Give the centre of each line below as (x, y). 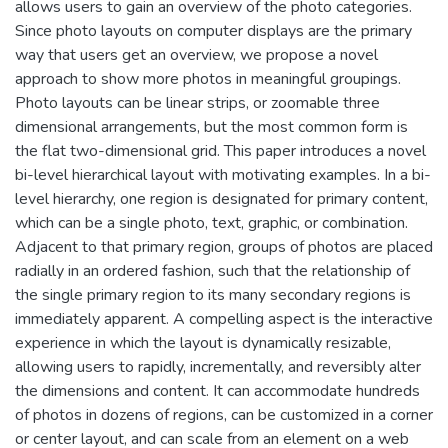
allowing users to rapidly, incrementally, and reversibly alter (218, 366)
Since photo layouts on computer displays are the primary (213, 30)
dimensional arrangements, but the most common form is (211, 126)
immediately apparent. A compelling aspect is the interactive (224, 318)
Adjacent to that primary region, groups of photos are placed (224, 246)
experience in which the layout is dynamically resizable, (203, 342)
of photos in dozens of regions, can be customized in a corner (224, 414)
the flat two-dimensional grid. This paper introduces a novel (220, 150)
